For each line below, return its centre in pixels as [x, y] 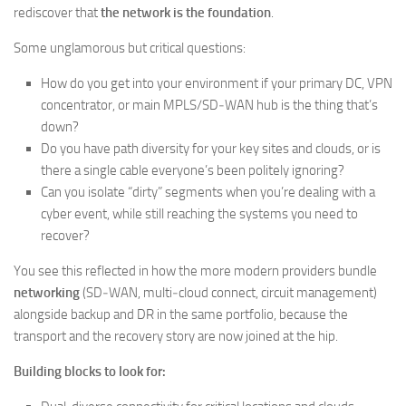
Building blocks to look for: [90, 372]
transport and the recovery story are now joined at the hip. [176, 336]
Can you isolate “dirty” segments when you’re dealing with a [208, 192]
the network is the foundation [186, 13]
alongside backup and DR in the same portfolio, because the [181, 314]
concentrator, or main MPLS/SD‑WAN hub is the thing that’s [209, 105]
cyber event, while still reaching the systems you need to [199, 214]
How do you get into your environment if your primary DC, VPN [217, 83]
